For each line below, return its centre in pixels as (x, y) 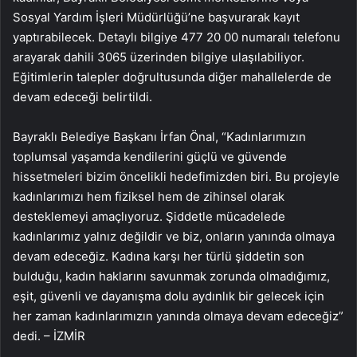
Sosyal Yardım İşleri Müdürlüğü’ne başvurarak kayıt (156, 17)
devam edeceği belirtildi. (82, 96)
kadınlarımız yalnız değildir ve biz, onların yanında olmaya (174, 236)
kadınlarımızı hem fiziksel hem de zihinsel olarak (149, 196)
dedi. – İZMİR (49, 335)
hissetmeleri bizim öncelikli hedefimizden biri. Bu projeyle (176, 176)
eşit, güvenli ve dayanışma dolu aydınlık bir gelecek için (169, 296)
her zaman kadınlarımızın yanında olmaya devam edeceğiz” (178, 316)
